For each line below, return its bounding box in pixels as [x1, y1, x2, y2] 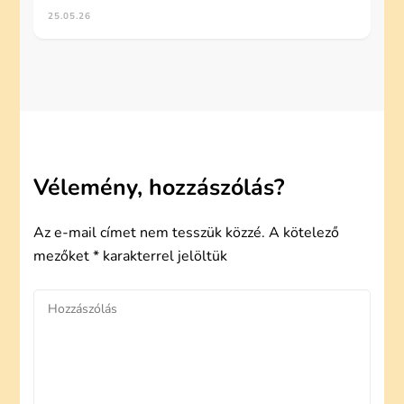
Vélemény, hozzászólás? [33, 172, 285, 203]
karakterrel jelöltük [99, 246, 228, 266]
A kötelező [269, 223, 340, 243]
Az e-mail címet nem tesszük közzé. [33, 223, 266, 243]
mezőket [33, 246, 94, 266]
